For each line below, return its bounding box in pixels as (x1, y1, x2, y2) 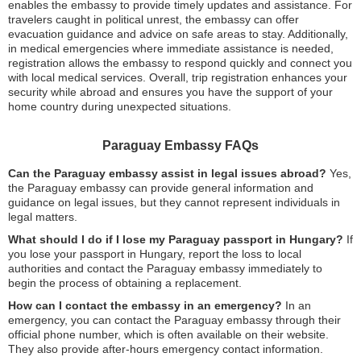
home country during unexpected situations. (8, 100, 231, 113)
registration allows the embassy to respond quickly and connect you (8, 56, 352, 69)
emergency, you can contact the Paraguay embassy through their (8, 313, 341, 326)
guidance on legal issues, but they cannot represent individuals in (8, 196, 340, 209)
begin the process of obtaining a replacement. (8, 276, 242, 289)
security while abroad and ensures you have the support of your (8, 85, 333, 98)
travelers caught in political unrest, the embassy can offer (8, 13, 299, 26)
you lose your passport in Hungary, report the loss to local (8, 247, 301, 260)
